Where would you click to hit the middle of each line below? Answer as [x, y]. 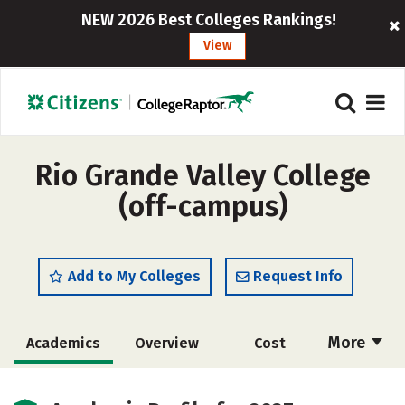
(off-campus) [202, 206]
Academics [63, 343]
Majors [63, 385]
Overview [166, 343]
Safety [166, 385]
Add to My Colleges [134, 276]
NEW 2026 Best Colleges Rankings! [208, 20]
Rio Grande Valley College [202, 175]
